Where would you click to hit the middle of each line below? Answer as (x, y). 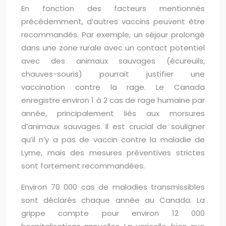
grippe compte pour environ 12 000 (113, 213)
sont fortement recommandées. (83, 166)
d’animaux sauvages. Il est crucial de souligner (113, 126)
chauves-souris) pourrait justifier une (113, 74)
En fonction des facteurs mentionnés (113, 8)
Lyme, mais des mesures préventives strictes (113, 153)
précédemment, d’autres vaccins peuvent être (113, 21)
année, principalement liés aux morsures (113, 113)
